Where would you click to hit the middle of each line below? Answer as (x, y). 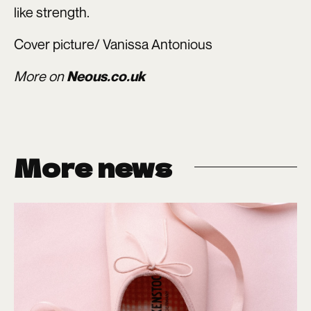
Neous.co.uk (106, 77)
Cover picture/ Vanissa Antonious (113, 44)
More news (93, 167)
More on (40, 76)
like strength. (52, 12)
